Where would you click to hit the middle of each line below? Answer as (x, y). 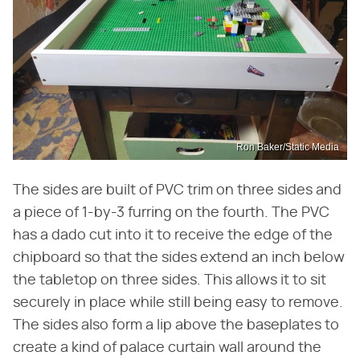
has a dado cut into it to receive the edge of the (173, 236)
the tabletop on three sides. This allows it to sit (170, 281)
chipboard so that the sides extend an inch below (179, 258)
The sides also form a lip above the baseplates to (176, 326)
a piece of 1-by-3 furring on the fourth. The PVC (171, 213)
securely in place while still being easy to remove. (178, 303)
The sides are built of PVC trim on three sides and (177, 191)
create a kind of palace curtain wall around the (167, 348)
